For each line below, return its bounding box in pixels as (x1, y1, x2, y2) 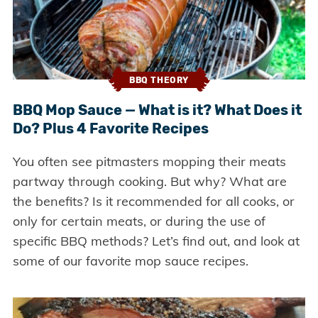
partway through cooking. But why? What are (12, 173, 287, 190)
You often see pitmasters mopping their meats (12, 153, 286, 170)
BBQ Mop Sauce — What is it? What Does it (12, 102, 302, 119)
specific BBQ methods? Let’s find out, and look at (12, 233, 300, 250)
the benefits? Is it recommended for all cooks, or (12, 193, 295, 210)
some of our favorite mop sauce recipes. (12, 253, 248, 270)
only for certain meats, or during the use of (12, 213, 265, 230)
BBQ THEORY (129, 75, 189, 85)
